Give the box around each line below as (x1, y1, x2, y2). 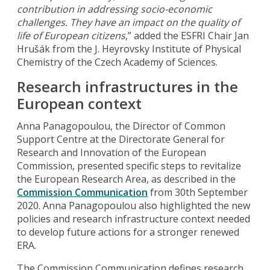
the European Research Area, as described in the (17, 172, 236, 186)
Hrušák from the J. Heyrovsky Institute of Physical (17, 42, 242, 55)
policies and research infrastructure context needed (17, 212, 251, 225)
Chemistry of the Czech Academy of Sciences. (17, 55, 218, 69)
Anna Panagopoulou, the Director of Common (17, 119, 226, 133)
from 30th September (148, 185, 248, 199)
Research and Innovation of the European (17, 145, 207, 159)
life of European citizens (17, 28, 126, 42)
